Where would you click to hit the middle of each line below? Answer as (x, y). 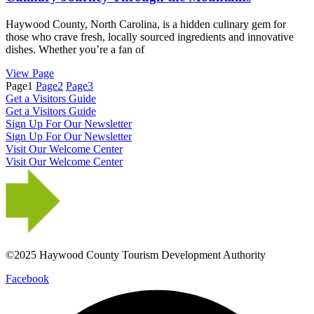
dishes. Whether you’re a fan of (75, 49)
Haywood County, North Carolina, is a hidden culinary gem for (146, 24)
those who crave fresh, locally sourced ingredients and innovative (150, 36)
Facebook (27, 278)
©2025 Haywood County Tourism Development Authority (136, 254)
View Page (30, 73)
